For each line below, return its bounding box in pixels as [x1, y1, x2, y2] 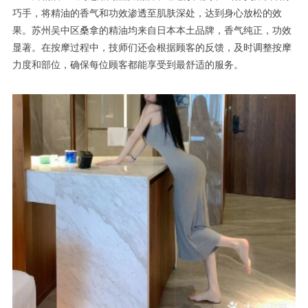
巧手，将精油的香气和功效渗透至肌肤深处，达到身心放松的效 [12, 8, 282, 19]
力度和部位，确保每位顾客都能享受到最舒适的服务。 [12, 59, 243, 70]
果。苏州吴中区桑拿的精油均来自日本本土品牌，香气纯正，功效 [12, 25, 291, 36]
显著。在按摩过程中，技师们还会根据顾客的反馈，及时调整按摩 [12, 42, 291, 53]
